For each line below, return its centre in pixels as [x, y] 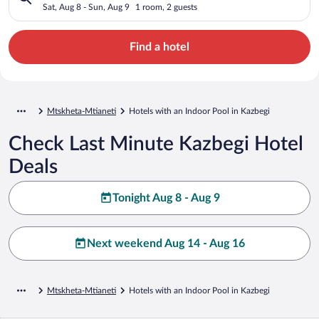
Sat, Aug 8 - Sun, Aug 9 [86, 7]
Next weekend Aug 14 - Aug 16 [166, 243]
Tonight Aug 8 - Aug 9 [166, 198]
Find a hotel [159, 47]
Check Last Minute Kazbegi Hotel [156, 143]
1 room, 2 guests [166, 7]
